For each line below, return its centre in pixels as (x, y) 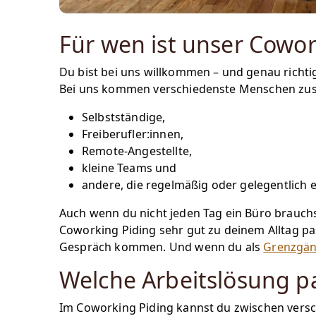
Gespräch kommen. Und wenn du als (162, 247)
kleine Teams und (129, 168)
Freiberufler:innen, (133, 134)
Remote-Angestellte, (137, 151)
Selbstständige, (124, 117)
